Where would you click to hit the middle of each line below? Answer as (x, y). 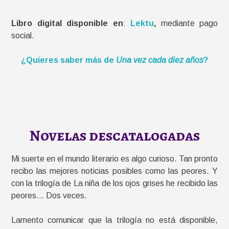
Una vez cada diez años (159, 60)
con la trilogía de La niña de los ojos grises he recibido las (114, 184)
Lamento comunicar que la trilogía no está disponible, (114, 220)
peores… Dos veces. (49, 196)
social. (23, 35)
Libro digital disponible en (67, 23)
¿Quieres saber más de (67, 60)
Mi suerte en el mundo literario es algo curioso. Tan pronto (114, 159)
